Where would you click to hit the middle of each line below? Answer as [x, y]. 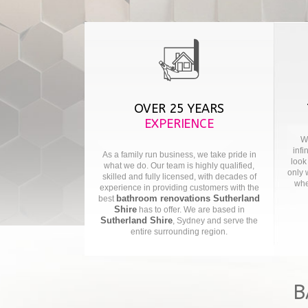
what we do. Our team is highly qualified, [179, 166]
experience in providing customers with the [179, 188]
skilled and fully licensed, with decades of [179, 177]
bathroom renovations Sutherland [188, 198]
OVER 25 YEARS [179, 109]
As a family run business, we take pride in [179, 155]
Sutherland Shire [136, 220]
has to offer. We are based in [190, 210]
